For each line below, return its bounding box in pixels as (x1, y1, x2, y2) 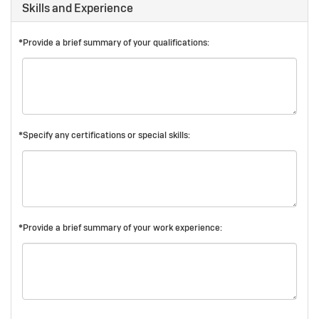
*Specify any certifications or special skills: (19, 130, 190, 142)
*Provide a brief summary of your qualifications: (19, 37, 209, 49)
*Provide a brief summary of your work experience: (19, 222, 222, 234)
